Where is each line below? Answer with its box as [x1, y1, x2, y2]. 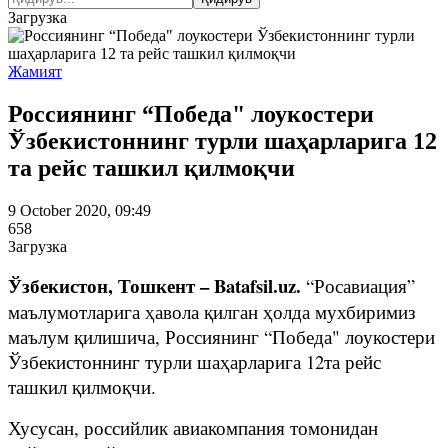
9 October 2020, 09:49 [8, 201, 151, 219]
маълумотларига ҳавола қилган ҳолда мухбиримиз [8, 298, 416, 324]
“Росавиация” [301, 272, 415, 298]
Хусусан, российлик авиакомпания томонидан [8, 414, 378, 440]
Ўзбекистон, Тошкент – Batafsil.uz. [8, 271, 301, 299]
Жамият [8, 63, 62, 80]
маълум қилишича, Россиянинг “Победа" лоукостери [8, 323, 435, 349]
